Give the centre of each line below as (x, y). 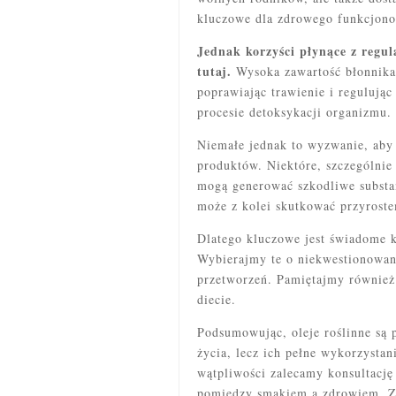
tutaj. (214, 71)
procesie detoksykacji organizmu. (294, 111)
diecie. (217, 299)
